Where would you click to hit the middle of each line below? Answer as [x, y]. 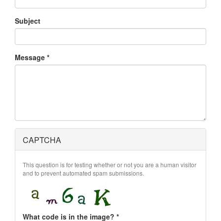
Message [31, 57]
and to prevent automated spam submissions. [83, 173]
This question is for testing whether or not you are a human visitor [110, 165]
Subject [28, 21]
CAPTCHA [42, 140]
